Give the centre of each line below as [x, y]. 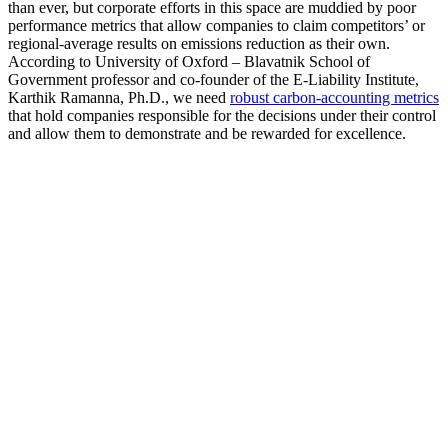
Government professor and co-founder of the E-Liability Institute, [213, 79]
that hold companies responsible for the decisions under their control [222, 115]
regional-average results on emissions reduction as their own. [199, 43]
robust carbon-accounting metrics [334, 97]
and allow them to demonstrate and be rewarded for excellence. [207, 133]
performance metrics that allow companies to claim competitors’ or [216, 25]
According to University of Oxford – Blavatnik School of [189, 61]
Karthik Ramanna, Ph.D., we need [119, 97]
